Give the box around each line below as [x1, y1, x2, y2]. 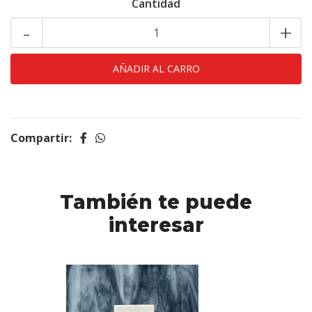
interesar [108, 213, 204, 237]
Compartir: [10, 130, 72, 146]
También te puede [60, 190, 252, 214]
